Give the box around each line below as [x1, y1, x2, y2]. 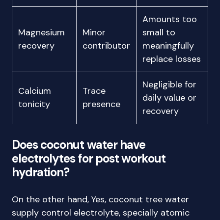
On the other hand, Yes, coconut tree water [12, 193, 189, 205]
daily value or [142, 92, 196, 104]
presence [82, 98, 120, 110]
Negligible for [142, 79, 196, 90]
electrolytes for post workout [12, 151, 166, 166]
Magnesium [18, 27, 65, 38]
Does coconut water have [12, 137, 145, 152]
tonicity [18, 98, 50, 110]
